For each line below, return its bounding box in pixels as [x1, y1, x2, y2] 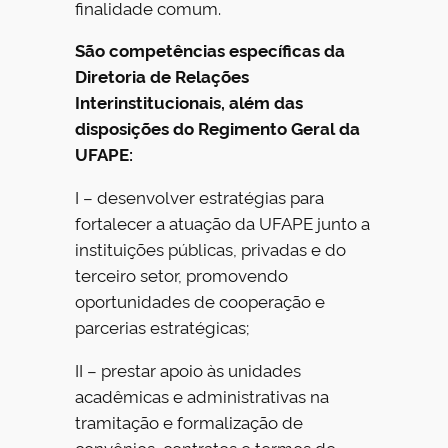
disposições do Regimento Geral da [75, 116, 361, 140]
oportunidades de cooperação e [75, 289, 326, 313]
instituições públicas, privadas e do [75, 237, 347, 261]
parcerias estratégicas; [75, 315, 250, 339]
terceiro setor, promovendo [75, 263, 289, 287]
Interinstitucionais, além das [75, 90, 304, 114]
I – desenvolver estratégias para [75, 185, 325, 209]
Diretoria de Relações [75, 64, 250, 88]
